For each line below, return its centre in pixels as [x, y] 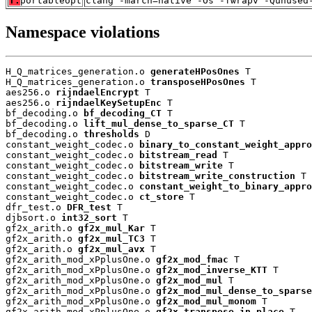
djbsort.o [33, 218]
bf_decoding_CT [123, 114]
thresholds [111, 134]
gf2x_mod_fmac [192, 260]
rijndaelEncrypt [97, 93]
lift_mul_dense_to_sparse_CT [159, 124]
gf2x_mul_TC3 [111, 239]
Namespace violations [83, 32]
